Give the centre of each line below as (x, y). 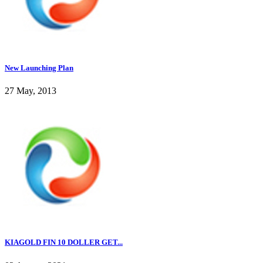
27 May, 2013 (31, 91)
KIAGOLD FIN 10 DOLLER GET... (64, 242)
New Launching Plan (39, 68)
